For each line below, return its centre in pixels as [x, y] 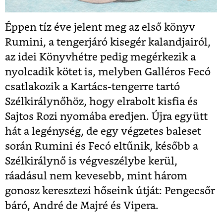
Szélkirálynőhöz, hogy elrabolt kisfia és [101, 102]
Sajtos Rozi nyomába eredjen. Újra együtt [106, 116]
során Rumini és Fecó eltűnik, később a [102, 146]
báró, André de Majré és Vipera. [82, 206]
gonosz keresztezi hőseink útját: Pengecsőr [110, 191]
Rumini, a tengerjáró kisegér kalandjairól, [108, 42]
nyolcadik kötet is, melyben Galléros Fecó [108, 72]
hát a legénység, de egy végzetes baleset [103, 131]
